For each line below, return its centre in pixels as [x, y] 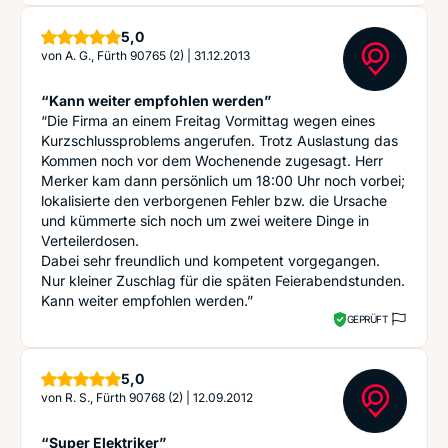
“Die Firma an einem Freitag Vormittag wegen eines [208, 120]
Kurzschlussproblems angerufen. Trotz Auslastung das [219, 140]
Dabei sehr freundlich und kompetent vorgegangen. [210, 260]
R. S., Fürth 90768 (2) [124, 397]
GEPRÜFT [366, 318]
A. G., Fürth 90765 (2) [124, 55]
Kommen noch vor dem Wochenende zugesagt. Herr [212, 160]
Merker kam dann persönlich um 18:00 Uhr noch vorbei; [223, 180]
